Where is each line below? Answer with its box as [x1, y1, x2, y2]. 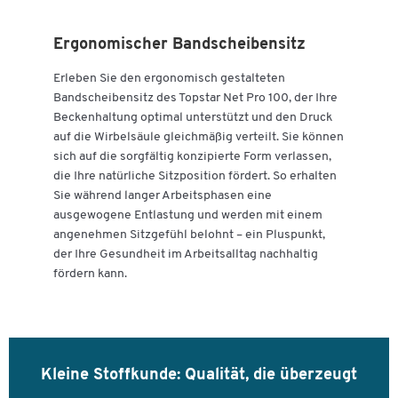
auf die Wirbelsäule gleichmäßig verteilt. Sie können [53, 130, 344, 144]
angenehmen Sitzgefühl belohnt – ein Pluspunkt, [53, 227, 325, 242]
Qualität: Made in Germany [44, 47, 191, 61]
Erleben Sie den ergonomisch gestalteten [53, 71, 285, 85]
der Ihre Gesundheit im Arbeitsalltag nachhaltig [53, 247, 318, 261]
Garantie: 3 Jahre [44, 67, 139, 81]
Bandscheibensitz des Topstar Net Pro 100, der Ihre [53, 91, 338, 105]
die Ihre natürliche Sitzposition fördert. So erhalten [53, 169, 337, 183]
